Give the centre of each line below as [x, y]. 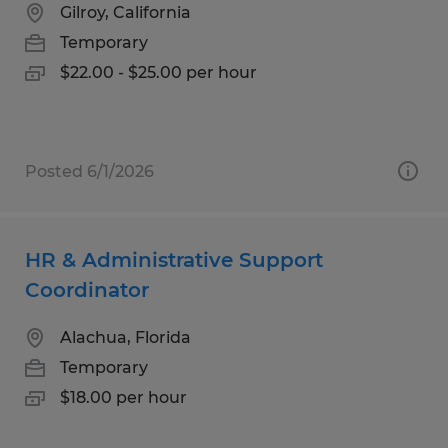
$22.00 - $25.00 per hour [158, 72]
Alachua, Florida [125, 337]
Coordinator [87, 289]
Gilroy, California [125, 12]
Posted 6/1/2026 [89, 171]
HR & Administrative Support [174, 259]
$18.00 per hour [123, 397]
